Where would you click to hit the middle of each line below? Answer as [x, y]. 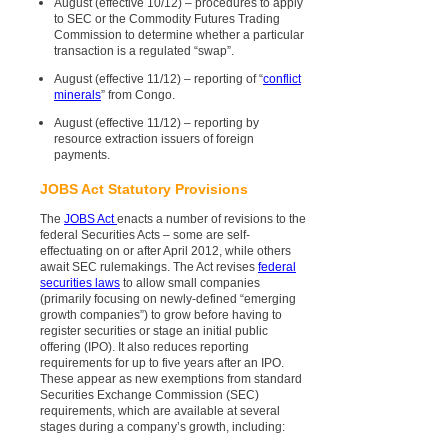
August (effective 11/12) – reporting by [156, 122]
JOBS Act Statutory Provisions [144, 188]
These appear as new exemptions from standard [171, 378]
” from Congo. [138, 94]
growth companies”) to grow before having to [161, 314]
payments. [82, 154]
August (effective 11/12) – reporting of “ [158, 78]
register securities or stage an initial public [154, 330]
